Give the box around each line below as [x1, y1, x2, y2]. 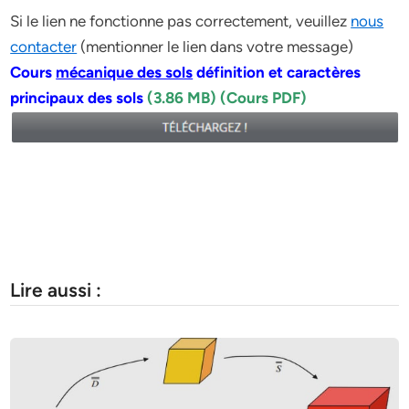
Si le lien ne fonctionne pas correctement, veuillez [10, 11, 351, 30]
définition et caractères [193, 62, 362, 81]
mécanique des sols [56, 62, 194, 81]
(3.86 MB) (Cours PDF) [147, 88, 308, 107]
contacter [10, 37, 78, 56]
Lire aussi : [10, 278, 102, 301]
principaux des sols [10, 88, 148, 107]
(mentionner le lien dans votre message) [77, 37, 354, 56]
